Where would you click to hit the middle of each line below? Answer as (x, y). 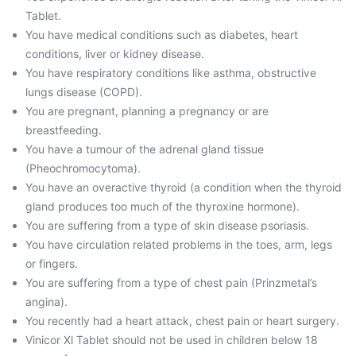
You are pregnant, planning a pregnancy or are (147, 111)
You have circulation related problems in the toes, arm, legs (179, 244)
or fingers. (52, 263)
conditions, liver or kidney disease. (115, 54)
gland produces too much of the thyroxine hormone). (163, 206)
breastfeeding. (64, 130)
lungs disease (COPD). (84, 92)
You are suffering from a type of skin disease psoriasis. (167, 225)
